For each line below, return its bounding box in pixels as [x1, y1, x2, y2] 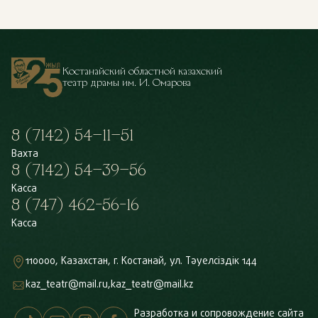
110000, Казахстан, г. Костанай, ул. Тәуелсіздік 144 [26, 254, 257, 269]
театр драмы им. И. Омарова [62, 75, 191, 90]
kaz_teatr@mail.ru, [26, 278, 111, 292]
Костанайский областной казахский [62, 64, 222, 79]
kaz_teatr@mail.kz [111, 278, 193, 292]
